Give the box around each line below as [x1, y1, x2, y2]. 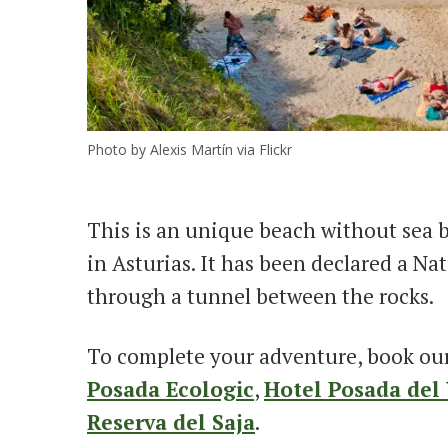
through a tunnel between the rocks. [87, 282, 434, 311]
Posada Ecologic [87, 374, 254, 403]
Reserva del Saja [87, 407, 255, 436]
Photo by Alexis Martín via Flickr [87, 140, 292, 160]
